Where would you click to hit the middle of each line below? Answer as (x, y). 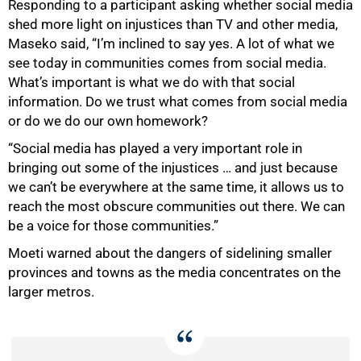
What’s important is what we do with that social (151, 83)
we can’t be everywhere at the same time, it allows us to (176, 187)
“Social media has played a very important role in (155, 149)
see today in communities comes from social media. (167, 63)
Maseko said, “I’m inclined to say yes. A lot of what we (171, 44)
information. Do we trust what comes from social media (178, 102)
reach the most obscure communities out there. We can (176, 207)
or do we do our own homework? (108, 121)
